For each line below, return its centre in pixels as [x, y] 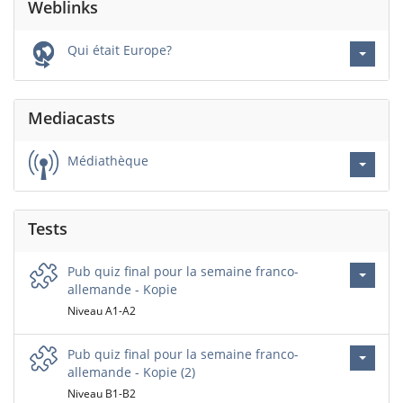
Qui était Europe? [120, 50]
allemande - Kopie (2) [131, 372]
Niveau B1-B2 [102, 394]
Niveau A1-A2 [102, 311]
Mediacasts [72, 118]
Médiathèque [108, 161]
